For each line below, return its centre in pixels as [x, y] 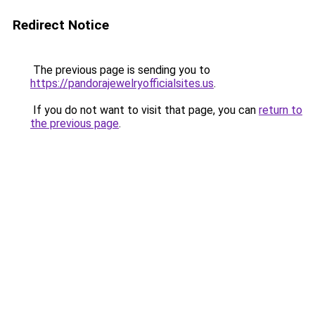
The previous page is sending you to [120, 70]
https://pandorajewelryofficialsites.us [122, 83]
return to [281, 110]
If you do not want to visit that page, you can [144, 110]
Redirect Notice [61, 25]
